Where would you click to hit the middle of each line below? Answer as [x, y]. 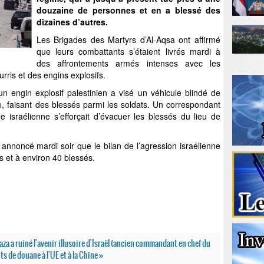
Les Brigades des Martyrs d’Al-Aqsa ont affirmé [128, 39]
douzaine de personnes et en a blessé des [128, 10]
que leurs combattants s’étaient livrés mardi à [128, 51]
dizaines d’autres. [72, 22]
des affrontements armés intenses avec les [128, 63]
